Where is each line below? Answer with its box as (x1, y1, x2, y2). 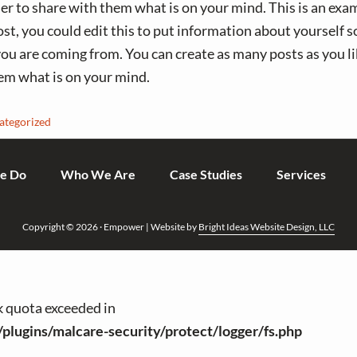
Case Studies (169, 167, 242, 182)
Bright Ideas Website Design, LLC (198, 221, 335, 233)
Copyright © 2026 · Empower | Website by (22, 221, 198, 233)
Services (276, 167, 326, 182)
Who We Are (60, 167, 135, 182)
